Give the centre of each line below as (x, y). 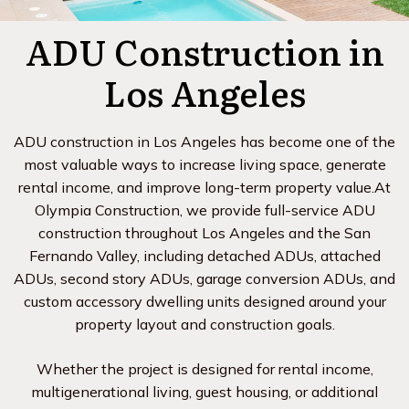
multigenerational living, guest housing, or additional (204, 392)
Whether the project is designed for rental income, (204, 369)
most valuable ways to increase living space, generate (204, 164)
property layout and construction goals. (204, 324)
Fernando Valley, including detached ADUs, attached (204, 256)
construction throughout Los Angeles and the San (204, 233)
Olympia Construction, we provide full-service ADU (204, 210)
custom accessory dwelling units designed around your (204, 301)
